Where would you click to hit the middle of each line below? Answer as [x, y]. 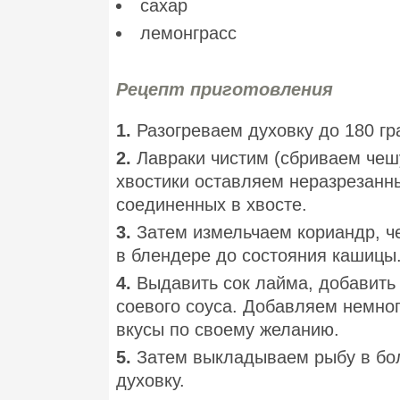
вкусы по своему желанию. [228, 330]
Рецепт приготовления [225, 90]
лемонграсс [188, 33]
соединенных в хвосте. [212, 205]
